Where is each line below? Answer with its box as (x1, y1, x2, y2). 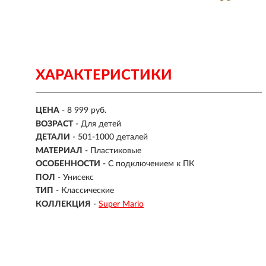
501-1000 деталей (78, 133, 148, 142)
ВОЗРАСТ (36, 119, 73, 128)
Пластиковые (90, 146, 141, 155)
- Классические (56, 186, 114, 195)
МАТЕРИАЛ (36, 146, 83, 155)
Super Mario (99, 199, 144, 208)
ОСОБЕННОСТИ (36, 160, 100, 169)
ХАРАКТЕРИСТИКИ (36, 68, 172, 83)
